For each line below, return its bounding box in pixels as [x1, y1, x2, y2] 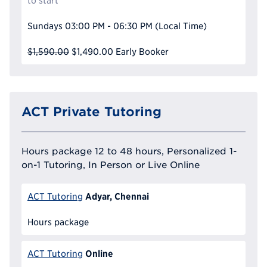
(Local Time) [154, 21, 207, 32]
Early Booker [115, 46, 169, 57]
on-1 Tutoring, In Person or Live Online [21, 159, 200, 170]
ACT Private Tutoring [21, 104, 162, 119]
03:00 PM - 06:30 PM [64, 21, 153, 32]
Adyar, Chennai [85, 191, 149, 202]
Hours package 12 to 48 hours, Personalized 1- [21, 145, 237, 157]
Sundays [27, 21, 63, 32]
